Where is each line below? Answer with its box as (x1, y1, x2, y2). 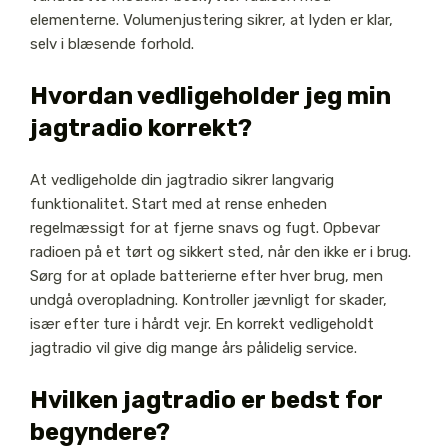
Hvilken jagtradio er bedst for (29, 386, 383, 415)
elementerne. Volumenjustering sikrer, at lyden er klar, (29, 11, 393, 30)
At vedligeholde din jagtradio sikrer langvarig (29, 171, 334, 190)
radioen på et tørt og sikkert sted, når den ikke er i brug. (29, 243, 411, 262)
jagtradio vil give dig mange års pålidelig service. (29, 339, 357, 358)
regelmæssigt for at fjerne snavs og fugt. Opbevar (29, 219, 380, 238)
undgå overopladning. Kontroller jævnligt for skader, (29, 291, 387, 310)
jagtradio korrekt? (29, 114, 252, 143)
